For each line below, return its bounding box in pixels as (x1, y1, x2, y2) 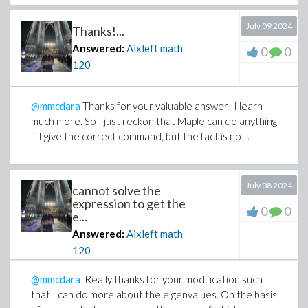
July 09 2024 (245, 21, 292, 31)
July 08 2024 (245, 180, 292, 190)
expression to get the (72, 196, 186, 211)
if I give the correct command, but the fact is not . (31, 130, 250, 142)
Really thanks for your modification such (80, 273, 263, 285)
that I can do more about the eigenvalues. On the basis (31, 288, 277, 300)
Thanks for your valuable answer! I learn (80, 100, 263, 112)
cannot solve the (72, 183, 161, 198)
